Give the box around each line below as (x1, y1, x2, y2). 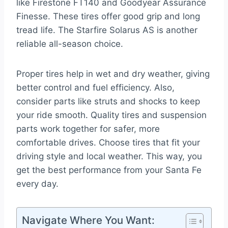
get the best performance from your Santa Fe (16, 165, 202, 176)
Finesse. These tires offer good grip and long (16, 11, 200, 22)
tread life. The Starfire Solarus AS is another (16, 25, 197, 36)
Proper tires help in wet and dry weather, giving (16, 69, 210, 79)
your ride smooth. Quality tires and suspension (16, 110, 207, 121)
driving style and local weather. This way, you (16, 151, 202, 162)
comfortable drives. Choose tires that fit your (16, 137, 200, 148)
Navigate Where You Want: (22, 214, 155, 227)
